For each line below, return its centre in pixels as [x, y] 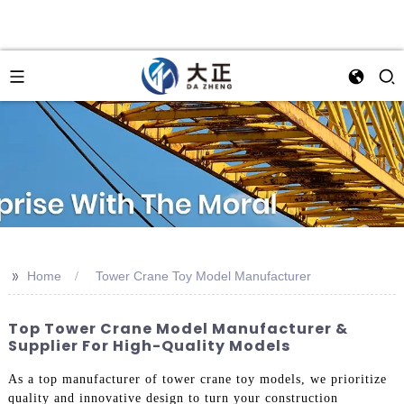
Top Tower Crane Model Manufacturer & [178, 329]
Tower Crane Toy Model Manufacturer [203, 276]
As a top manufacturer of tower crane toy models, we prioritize [197, 379]
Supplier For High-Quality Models [149, 346]
